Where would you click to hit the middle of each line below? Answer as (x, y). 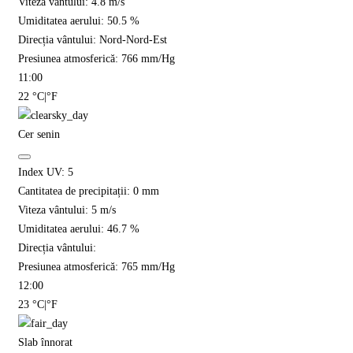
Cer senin (39, 135)
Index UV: (43, 173)
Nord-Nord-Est (133, 40)
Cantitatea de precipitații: (76, 191)
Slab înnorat (45, 343)
